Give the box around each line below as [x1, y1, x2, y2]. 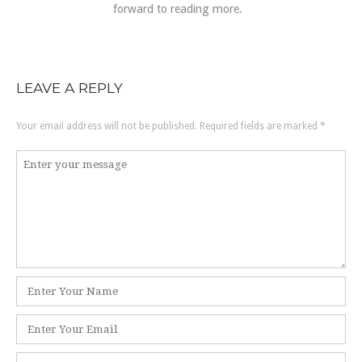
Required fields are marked [200, 120, 320, 132]
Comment [15, 151, 66, 165]
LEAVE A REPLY [16, 78, 123, 96]
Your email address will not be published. [16, 120, 197, 132]
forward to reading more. [113, 2, 242, 16]
